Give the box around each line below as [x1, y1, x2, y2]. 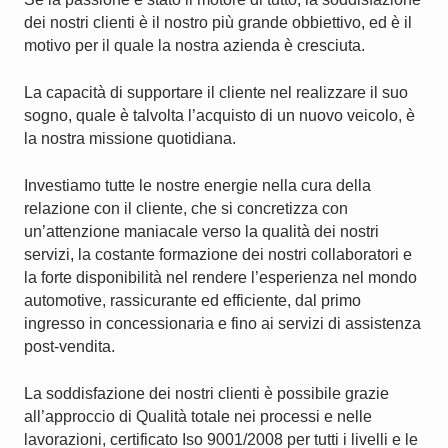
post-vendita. [24, 338, 115, 355]
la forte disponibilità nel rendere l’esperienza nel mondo [24, 269, 417, 286]
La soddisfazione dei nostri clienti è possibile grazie [24, 385, 389, 402]
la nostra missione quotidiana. [24, 130, 236, 147]
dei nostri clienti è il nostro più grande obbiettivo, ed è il [24, 14, 412, 31]
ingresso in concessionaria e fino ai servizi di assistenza [24, 315, 421, 332]
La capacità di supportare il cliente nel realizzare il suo [24, 84, 408, 101]
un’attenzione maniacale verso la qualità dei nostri [24, 223, 379, 240]
